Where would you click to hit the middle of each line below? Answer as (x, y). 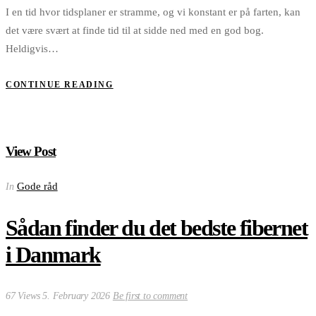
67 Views (24, 296)
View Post (31, 151)
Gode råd (37, 186)
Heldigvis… (32, 48)
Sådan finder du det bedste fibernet (157, 228)
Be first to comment (150, 296)
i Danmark (53, 255)
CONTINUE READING (60, 85)
